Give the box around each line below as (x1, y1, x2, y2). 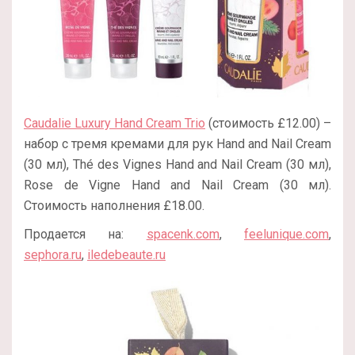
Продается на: (24, 227, 147, 242)
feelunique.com (244, 227, 330, 242)
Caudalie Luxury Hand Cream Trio (24, 116, 205, 132)
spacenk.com (146, 227, 219, 242)
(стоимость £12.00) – (205, 116, 331, 132)
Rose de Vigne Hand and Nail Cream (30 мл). (24, 177, 331, 193)
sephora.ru (24, 247, 82, 263)
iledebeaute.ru (87, 247, 166, 263)
